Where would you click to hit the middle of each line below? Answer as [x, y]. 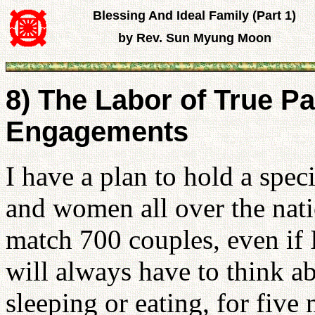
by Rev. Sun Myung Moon [194, 38]
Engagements [97, 131]
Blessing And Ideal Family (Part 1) [194, 15]
